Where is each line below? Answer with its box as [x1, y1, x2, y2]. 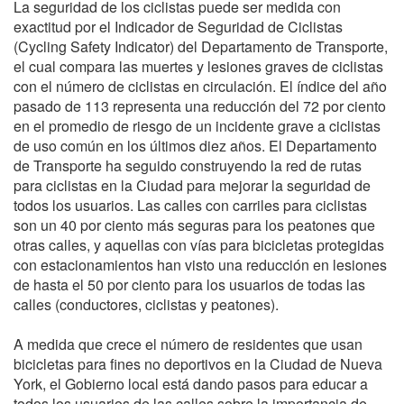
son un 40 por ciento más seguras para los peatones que [14, 215, 375, 236]
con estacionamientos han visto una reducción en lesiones [14, 254, 387, 276]
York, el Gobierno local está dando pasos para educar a [14, 373, 368, 395]
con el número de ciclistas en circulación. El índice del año [14, 76, 387, 97]
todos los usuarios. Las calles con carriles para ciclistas [14, 195, 367, 216]
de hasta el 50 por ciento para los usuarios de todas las [14, 274, 365, 296]
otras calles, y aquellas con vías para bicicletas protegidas [14, 234, 384, 256]
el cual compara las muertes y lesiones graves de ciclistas [14, 56, 383, 78]
